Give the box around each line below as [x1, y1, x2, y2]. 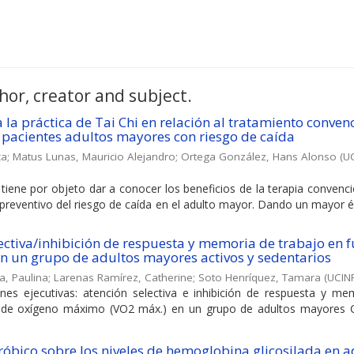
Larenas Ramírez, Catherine [54, 269, 193, 284]
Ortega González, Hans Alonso [181, 149, 337, 164]
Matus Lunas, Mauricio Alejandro [13, 149, 175, 164]
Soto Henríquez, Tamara [198, 269, 321, 284]
